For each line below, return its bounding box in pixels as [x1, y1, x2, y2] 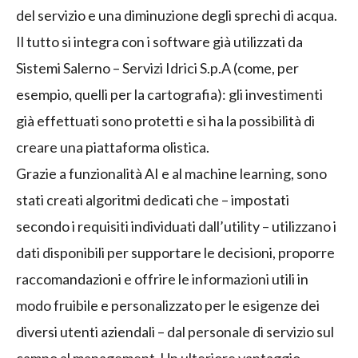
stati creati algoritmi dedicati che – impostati [16, 191, 289, 209]
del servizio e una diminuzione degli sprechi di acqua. [16, 6, 337, 25]
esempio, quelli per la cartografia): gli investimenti [16, 86, 323, 104]
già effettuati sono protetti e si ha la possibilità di [16, 112, 315, 130]
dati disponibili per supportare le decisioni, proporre [16, 244, 335, 262]
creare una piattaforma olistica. [16, 138, 209, 157]
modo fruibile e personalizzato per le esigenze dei [16, 296, 320, 315]
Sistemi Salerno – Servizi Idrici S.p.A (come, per [16, 59, 299, 78]
